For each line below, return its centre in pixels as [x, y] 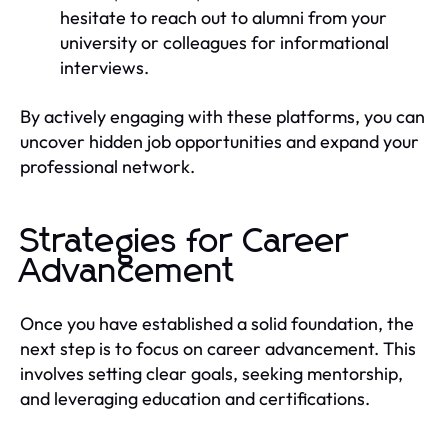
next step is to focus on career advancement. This [218, 348]
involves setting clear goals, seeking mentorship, [211, 373]
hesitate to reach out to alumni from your [223, 17]
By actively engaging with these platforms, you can [222, 116]
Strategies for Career [184, 241]
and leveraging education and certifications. [195, 398]
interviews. [104, 67]
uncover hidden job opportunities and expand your [219, 141]
